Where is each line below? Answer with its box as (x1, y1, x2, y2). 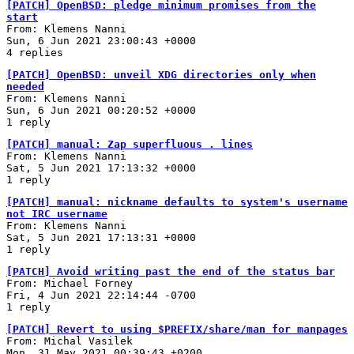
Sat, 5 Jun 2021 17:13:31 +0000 (6, 231, 196, 243)
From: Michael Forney (6, 277, 133, 289)
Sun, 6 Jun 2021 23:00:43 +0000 (6, 34, 196, 47)
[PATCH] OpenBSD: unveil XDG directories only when (6, 68, 316, 81)
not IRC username (6, 207, 107, 220)
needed (6, 80, 44, 92)
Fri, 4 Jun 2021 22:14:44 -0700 (6, 288, 196, 301)
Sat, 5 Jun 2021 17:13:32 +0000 (6, 161, 196, 174)
